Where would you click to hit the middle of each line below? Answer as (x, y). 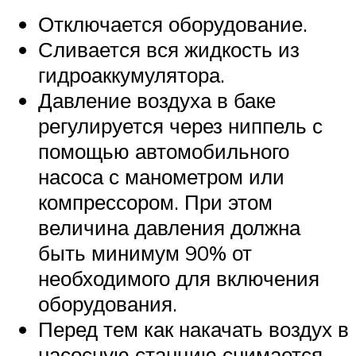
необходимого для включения (179, 278)
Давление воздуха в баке (157, 100)
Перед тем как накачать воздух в (193, 329)
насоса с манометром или (161, 176)
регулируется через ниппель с (180, 125)
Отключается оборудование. (173, 23)
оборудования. (108, 303)
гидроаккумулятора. (132, 74)
